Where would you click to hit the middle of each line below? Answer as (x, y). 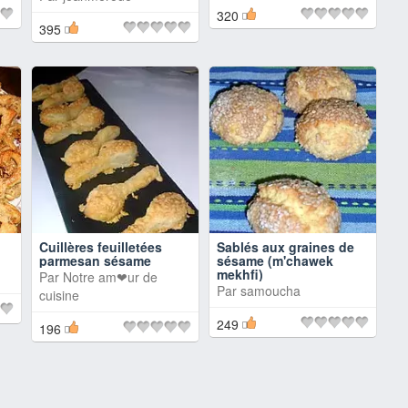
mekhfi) (240, 274)
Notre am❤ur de (110, 277)
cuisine (59, 295)
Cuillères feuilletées (101, 247)
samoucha (270, 291)
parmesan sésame (95, 260)
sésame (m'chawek (275, 260)
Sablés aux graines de (286, 247)
